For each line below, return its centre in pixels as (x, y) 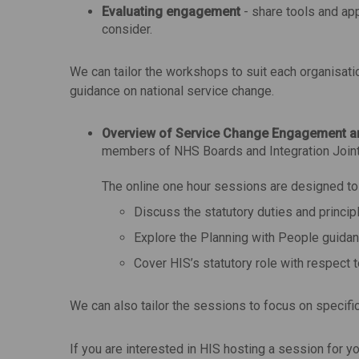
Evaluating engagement (171, 12)
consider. (127, 29)
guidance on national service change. (172, 91)
